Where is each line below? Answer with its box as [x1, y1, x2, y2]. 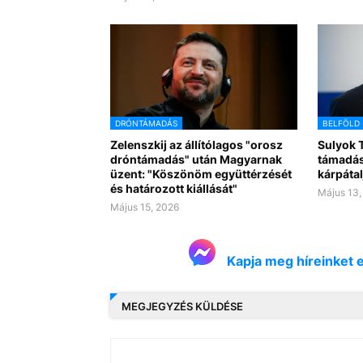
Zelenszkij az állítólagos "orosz [109, 138, 283, 152]
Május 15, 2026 [109, 201, 179, 214]
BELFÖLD [322, 118, 360, 129]
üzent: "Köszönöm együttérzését [109, 167, 292, 181]
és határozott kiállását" [109, 181, 237, 196]
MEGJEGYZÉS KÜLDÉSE [121, 299, 243, 313]
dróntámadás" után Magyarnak [109, 152, 282, 167]
